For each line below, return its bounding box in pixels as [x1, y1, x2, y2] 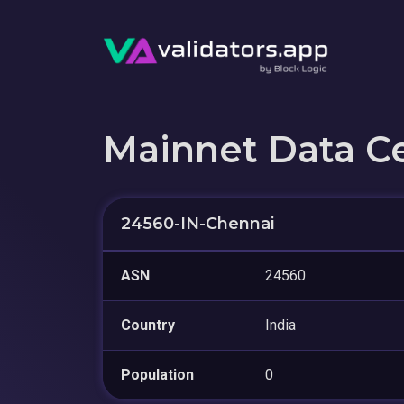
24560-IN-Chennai [121, 213, 274, 234]
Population [121, 365, 194, 383]
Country [121, 316, 175, 334]
